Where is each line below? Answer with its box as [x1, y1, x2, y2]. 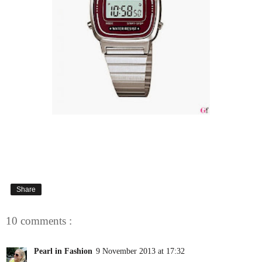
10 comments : [6, 214, 72, 227]
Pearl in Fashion [34, 246, 92, 256]
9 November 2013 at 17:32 [96, 246, 185, 256]
